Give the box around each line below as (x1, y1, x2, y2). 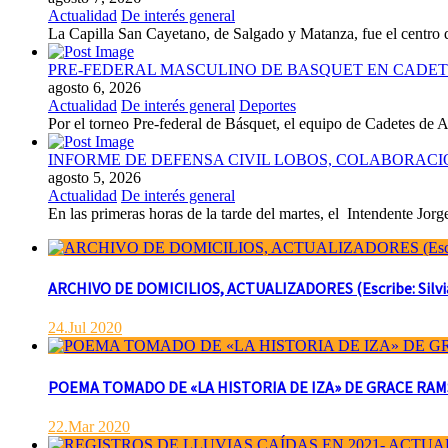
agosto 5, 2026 (48, 168, 141, 186)
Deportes (239, 96, 296, 114)
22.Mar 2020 (48, 417, 130, 435)
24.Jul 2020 (48, 319, 122, 337)
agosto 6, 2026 (48, 78, 141, 96)
